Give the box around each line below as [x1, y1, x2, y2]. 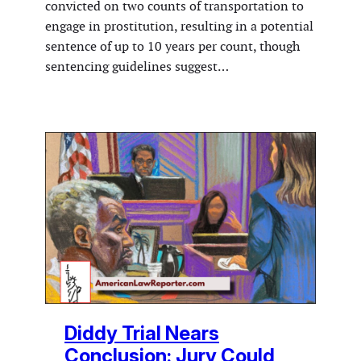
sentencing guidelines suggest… [45, 58, 229, 76]
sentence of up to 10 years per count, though [45, 38, 300, 56]
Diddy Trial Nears [64, 322, 219, 346]
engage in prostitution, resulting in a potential [45, 18, 313, 35]
